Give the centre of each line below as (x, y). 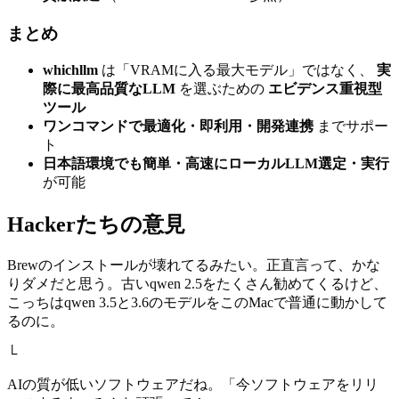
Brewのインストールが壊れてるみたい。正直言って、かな (194, 265)
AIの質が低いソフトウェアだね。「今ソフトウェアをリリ (193, 385)
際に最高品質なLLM (109, 89)
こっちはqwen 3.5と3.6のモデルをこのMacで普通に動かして (197, 303)
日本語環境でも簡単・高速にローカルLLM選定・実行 (216, 164)
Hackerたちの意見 (96, 225)
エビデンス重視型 (325, 89)
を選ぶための (222, 89)
